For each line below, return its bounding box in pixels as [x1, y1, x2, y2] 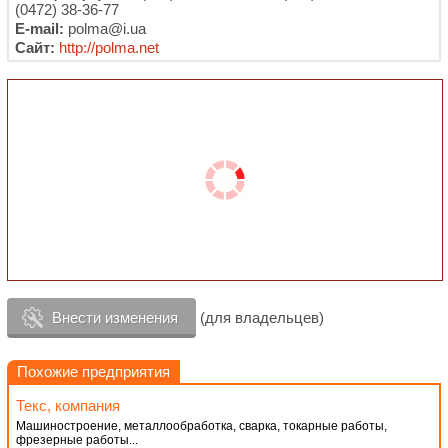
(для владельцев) [196, 309, 324, 326]
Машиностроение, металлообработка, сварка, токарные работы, [16, 419, 387, 433]
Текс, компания [16, 397, 120, 414]
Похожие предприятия [17, 363, 170, 380]
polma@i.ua [64, 20, 146, 37]
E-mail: [15, 20, 64, 37]
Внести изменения [52, 309, 178, 326]
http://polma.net [59, 39, 159, 56]
